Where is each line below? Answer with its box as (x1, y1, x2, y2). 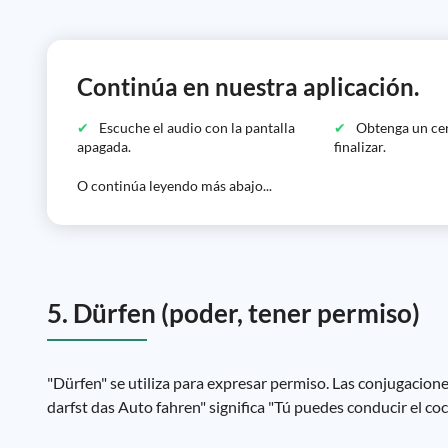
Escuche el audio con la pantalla (99, 119, 295, 136)
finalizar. (334, 138, 387, 155)
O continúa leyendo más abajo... (77, 177, 272, 194)
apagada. (77, 138, 131, 155)
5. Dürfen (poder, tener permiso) (47, 297, 420, 329)
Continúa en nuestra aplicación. (77, 72, 419, 101)
